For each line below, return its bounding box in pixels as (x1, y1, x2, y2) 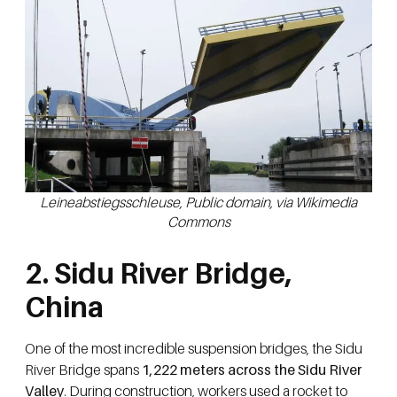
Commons (167, 213, 230, 231)
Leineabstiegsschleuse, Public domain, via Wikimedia (40, 193, 357, 212)
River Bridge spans (25, 361, 139, 379)
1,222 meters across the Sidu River (139, 361, 362, 379)
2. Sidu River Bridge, (25, 256, 292, 291)
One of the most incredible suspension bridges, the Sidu (25, 339, 362, 358)
